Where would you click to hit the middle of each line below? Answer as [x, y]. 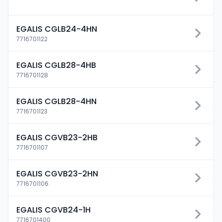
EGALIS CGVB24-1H [54, 210]
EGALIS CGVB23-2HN [57, 174]
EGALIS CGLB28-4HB [56, 65]
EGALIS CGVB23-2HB [57, 138]
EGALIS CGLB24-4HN [57, 29]
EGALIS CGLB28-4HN [56, 101]
